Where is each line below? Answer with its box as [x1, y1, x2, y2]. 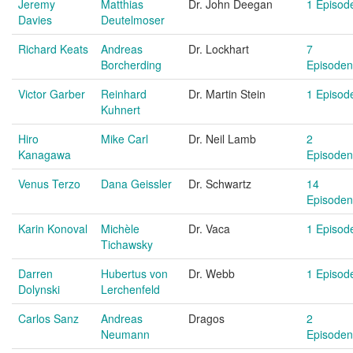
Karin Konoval [18, 221, 87, 236]
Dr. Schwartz [188, 176, 251, 191]
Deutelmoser [101, 12, 165, 28]
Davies [18, 12, 52, 28]
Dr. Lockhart [188, 41, 249, 57]
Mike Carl [101, 131, 148, 147]
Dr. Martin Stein [188, 86, 266, 102]
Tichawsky [101, 236, 153, 252]
